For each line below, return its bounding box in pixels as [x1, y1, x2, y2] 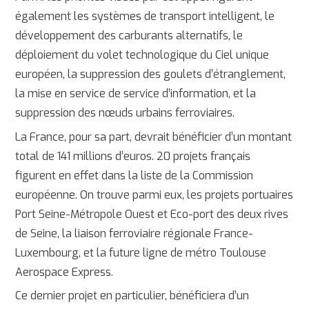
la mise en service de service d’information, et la [15, 86, 257, 101]
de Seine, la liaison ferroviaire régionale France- [15, 226, 254, 241]
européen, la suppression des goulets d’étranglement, [15, 67, 286, 82]
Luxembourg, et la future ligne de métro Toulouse [15, 245, 267, 260]
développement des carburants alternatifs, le [15, 28, 243, 43]
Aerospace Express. [15, 264, 114, 279]
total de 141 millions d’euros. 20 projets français [15, 148, 251, 163]
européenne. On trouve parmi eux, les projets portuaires [15, 187, 294, 202]
